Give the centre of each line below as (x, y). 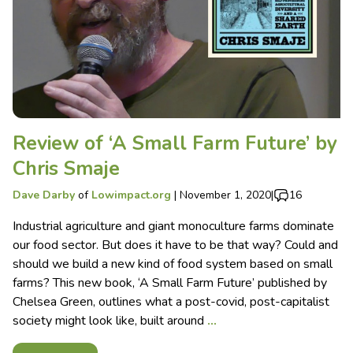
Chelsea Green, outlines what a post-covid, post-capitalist (171, 301)
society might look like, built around (110, 320)
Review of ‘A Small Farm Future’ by (175, 143)
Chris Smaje (66, 168)
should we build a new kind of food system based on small (173, 264)
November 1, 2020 (225, 195)
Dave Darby (44, 195)
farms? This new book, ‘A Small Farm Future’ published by (170, 282)
